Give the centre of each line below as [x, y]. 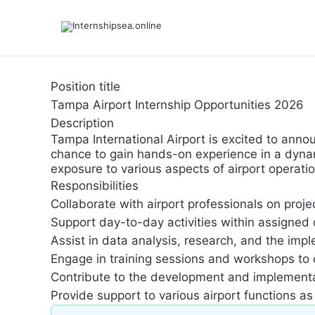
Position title [85, 86]
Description [82, 123]
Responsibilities [95, 186]
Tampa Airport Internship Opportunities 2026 [177, 105]
